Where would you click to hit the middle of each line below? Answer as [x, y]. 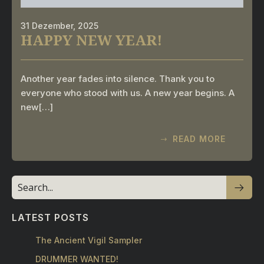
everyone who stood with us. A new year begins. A [128, 93]
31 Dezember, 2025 [60, 26]
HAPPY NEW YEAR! [91, 40]
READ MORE [199, 139]
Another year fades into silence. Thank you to [118, 79]
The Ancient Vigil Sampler [89, 240]
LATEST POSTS [50, 217]
